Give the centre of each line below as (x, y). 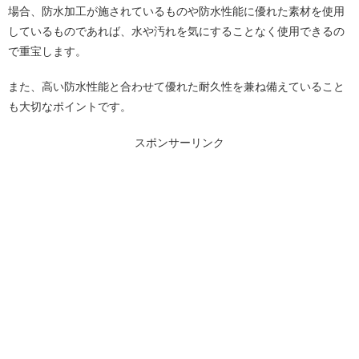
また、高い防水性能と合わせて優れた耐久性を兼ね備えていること (176, 87)
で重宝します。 (47, 51)
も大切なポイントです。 (70, 107)
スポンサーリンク (179, 142)
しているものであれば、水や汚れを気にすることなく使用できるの (176, 31)
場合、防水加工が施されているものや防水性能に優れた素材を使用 (176, 11)
